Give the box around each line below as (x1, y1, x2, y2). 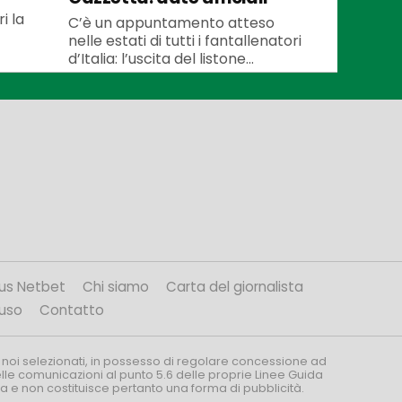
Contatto (39, 301, 104, 320)
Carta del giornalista (166, 277, 303, 297)
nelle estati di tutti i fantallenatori (68, 30, 301, 51)
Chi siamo (83, 277, 149, 297)
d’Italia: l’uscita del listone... (68, 48, 254, 69)
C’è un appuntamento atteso (68, 12, 275, 33)
